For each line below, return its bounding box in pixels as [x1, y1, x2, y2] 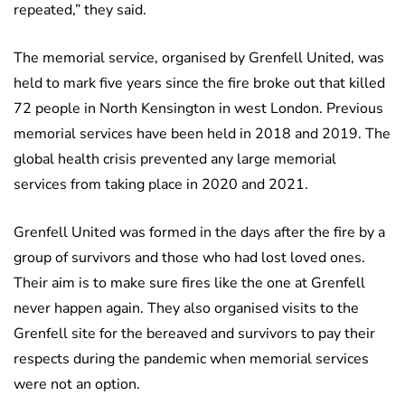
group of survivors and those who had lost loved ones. [14, 248, 365, 268]
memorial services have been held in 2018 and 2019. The [14, 124, 391, 145]
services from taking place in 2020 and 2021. [14, 174, 308, 195]
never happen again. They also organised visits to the [14, 298, 359, 319]
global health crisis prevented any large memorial [14, 149, 336, 170]
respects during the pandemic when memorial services [14, 349, 369, 370]
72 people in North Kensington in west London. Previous [14, 99, 383, 119]
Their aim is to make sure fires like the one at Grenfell [14, 273, 365, 294]
